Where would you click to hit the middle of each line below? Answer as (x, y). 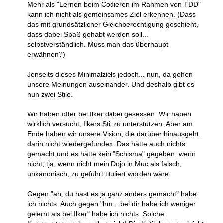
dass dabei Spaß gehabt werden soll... (88, 35)
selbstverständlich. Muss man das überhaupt (98, 45)
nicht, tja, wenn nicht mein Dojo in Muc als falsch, (105, 164)
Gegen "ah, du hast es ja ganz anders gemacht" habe (112, 194)
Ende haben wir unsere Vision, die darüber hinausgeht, (114, 134)
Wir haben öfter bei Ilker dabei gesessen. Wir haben (109, 114)
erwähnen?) (46, 55)
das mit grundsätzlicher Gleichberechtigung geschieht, (113, 25)
